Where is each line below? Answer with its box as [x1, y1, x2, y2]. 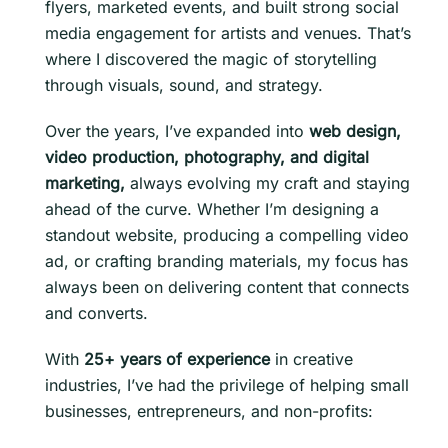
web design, [309, 120, 401, 141]
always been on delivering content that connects [45, 276, 409, 297]
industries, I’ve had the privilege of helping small [45, 374, 409, 395]
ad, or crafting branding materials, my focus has [45, 250, 408, 271]
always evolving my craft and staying [130, 172, 410, 193]
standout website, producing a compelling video [45, 224, 409, 245]
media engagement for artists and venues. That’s [45, 22, 411, 43]
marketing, [45, 172, 130, 193]
